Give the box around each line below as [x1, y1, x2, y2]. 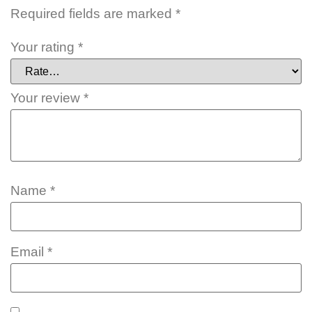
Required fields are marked [10, 6, 175, 22]
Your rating [10, 39, 78, 54]
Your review [10, 90, 84, 105]
